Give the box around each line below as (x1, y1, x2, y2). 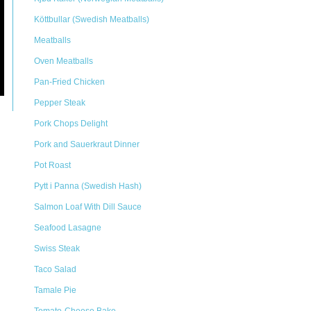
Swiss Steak (34, 244, 80, 253)
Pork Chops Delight (34, 119, 108, 128)
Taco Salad (34, 264, 76, 274)
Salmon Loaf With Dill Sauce (34, 202, 142, 212)
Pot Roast (34, 160, 71, 170)
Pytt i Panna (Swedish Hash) (34, 181, 142, 191)
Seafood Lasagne (34, 223, 101, 233)
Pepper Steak (34, 98, 85, 108)
